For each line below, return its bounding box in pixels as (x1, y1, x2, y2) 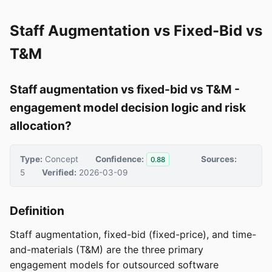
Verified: (42, 168, 76, 178)
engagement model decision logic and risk (10, 100, 246, 115)
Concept (42, 154, 78, 164)
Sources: (200, 154, 237, 164)
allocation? (10, 118, 72, 133)
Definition (10, 203, 64, 219)
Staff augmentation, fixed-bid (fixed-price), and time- (10, 228, 256, 241)
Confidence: (95, 154, 144, 164)
